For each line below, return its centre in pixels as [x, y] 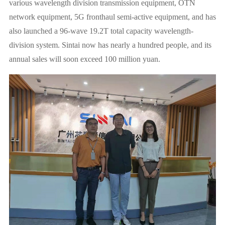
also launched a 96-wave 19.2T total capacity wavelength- [101, 31]
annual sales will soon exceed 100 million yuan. [84, 59]
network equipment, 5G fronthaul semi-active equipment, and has [112, 17]
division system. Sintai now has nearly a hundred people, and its [110, 45]
